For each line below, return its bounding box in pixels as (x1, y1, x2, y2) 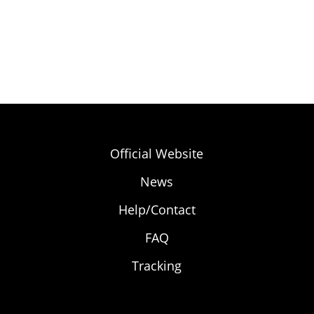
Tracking (132, 257, 182, 274)
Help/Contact (118, 201, 196, 218)
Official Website (110, 145, 204, 162)
